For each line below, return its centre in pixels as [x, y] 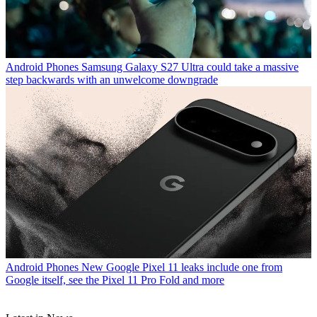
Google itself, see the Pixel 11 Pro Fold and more [115, 279]
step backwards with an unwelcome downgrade [112, 79]
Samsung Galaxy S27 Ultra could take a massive [190, 67]
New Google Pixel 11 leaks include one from [182, 267]
